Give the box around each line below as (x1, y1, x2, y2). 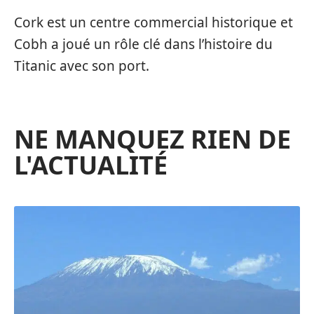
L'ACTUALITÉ (14, 148, 168, 183)
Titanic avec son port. (14, 57, 149, 76)
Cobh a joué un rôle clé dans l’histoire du (14, 35, 273, 54)
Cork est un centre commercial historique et (14, 13, 293, 32)
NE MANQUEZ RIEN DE (14, 122, 291, 157)
